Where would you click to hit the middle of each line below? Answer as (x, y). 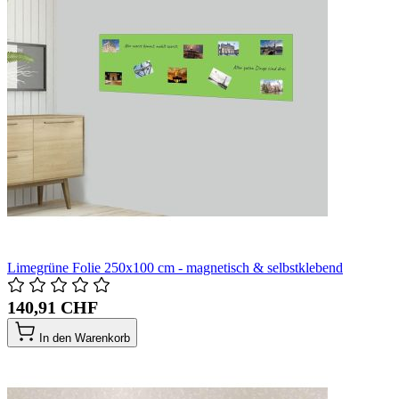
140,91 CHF (53, 307)
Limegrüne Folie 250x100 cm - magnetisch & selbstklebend (175, 267)
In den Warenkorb (85, 338)
